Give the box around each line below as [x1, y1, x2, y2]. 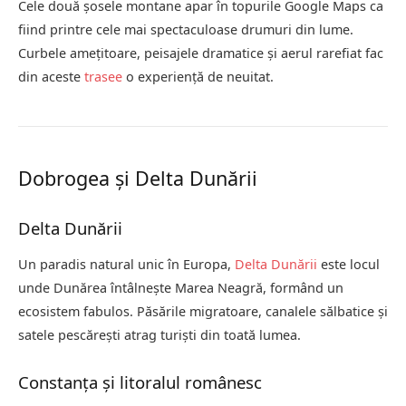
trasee [84, 67, 122, 85]
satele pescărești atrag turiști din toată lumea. [18, 325, 301, 343]
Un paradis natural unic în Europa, [18, 255, 235, 273]
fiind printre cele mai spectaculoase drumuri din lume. [18, 20, 353, 38]
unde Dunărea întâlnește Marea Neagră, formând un [18, 278, 343, 296]
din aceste [18, 67, 84, 85]
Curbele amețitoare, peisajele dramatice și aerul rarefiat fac [18, 43, 383, 62]
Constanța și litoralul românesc [18, 370, 262, 393]
